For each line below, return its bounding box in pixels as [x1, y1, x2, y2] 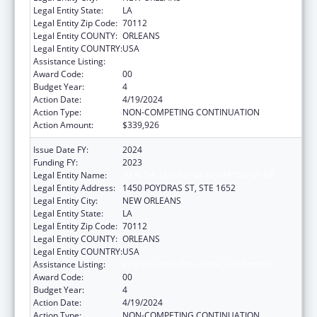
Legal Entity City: [33, 194, 98, 207]
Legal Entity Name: [33, 168, 107, 181]
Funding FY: [33, 156, 78, 168]
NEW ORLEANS [122, 194, 181, 207]
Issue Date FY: [33, 143, 88, 156]
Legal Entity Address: [33, 181, 115, 194]
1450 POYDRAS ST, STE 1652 [122, 181, 236, 194]
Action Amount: [33, 118, 93, 131]
